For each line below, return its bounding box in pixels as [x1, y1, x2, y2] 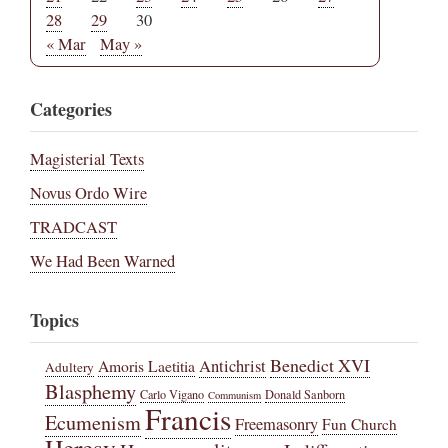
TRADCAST [30, 215, 117, 238]
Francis [145, 398, 231, 438]
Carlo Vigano [140, 385, 204, 402]
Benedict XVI [270, 352, 370, 377]
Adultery [45, 357, 94, 376]
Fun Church [322, 413, 397, 434]
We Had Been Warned [30, 249, 175, 272]
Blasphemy [45, 376, 136, 405]
